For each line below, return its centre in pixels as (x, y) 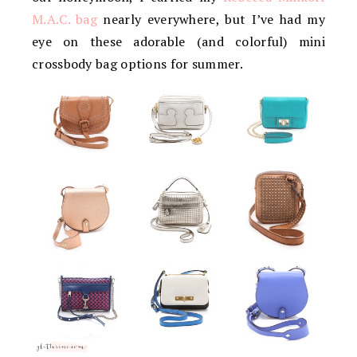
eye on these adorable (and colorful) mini (178, 41)
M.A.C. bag (65, 19)
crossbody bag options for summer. (137, 64)
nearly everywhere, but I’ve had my (211, 19)
